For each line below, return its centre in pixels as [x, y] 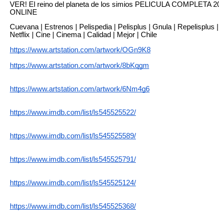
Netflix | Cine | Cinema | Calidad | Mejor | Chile [83, 35]
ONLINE [23, 12]
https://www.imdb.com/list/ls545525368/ [73, 206]
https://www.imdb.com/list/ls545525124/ [73, 183]
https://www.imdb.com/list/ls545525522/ [73, 112]
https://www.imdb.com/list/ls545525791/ [73, 159]
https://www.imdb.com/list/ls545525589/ [73, 136]
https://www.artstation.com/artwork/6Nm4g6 [80, 89]
